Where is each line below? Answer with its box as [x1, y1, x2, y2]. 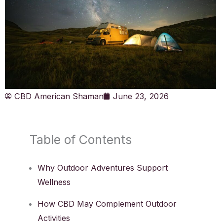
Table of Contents [30, 132, 132, 147]
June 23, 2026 [113, 91, 169, 102]
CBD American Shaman [14, 91, 104, 102]
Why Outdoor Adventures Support [37, 163, 168, 173]
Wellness [37, 177, 71, 187]
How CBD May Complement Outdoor [37, 199, 177, 209]
